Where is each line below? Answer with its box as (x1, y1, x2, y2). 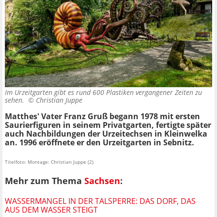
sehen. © (5, 95, 36, 105)
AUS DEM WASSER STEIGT (5, 204, 98, 216)
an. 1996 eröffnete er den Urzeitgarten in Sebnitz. (5, 137, 194, 148)
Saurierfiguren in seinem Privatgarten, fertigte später (5, 119, 211, 130)
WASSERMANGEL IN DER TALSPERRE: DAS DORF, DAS (5, 196, 196, 207)
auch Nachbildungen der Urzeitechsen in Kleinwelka (5, 128, 207, 139)
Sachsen (84, 175, 120, 187)
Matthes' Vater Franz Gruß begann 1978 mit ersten (5, 110, 200, 122)
